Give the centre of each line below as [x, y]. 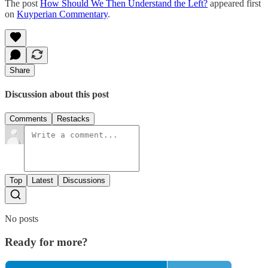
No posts [22, 219]
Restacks [73, 119]
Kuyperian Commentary [62, 14]
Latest [42, 181]
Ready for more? [46, 242]
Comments [28, 119]
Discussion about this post [57, 95]
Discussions [84, 181]
